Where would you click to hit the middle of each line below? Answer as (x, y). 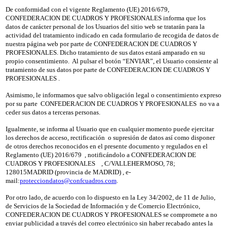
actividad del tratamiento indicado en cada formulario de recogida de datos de (112, 35)
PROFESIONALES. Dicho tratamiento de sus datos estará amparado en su (105, 52)
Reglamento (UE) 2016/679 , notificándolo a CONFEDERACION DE (101, 155)
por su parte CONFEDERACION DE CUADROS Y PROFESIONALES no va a (112, 103)
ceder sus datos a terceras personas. (53, 112)
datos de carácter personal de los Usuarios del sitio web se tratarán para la (105, 26)
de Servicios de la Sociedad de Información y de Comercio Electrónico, (103, 206)
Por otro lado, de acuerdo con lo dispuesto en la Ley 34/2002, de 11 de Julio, (110, 197)
